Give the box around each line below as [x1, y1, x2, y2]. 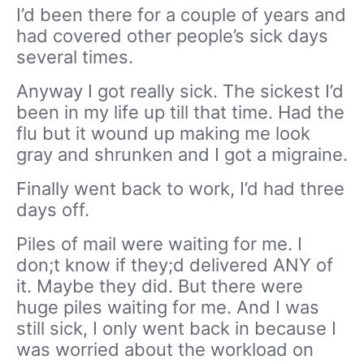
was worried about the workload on [16, 339, 314, 361]
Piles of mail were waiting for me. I [16, 233, 302, 255]
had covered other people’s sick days [16, 25, 328, 47]
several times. [16, 46, 133, 68]
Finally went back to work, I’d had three [16, 178, 344, 200]
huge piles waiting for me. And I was [16, 297, 319, 318]
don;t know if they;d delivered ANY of [16, 254, 333, 276]
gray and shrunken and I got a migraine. [16, 144, 348, 166]
